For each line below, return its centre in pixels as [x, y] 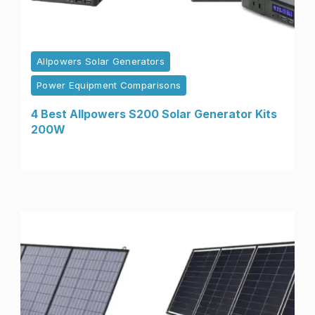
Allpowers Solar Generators [101, 61]
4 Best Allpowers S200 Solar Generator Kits [154, 114]
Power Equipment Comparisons [109, 85]
